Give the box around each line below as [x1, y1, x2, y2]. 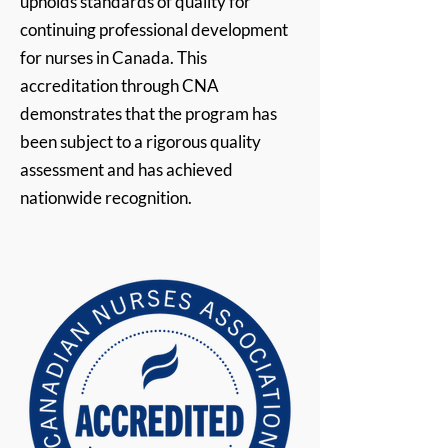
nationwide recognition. [20, 187, 192, 208]
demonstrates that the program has [20, 103, 277, 124]
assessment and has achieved [20, 159, 233, 180]
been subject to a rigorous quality [20, 131, 261, 152]
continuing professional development [20, 19, 288, 40]
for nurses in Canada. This [20, 47, 207, 68]
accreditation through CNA [20, 75, 219, 96]
